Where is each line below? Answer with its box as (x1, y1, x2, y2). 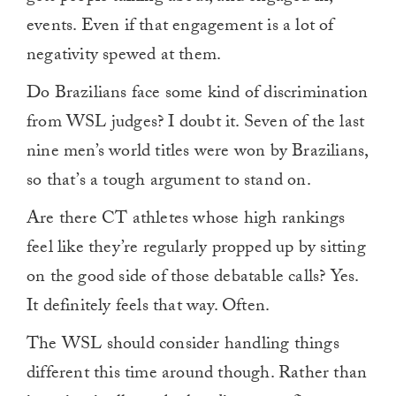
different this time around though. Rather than (27, 360, 368, 391)
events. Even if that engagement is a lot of (27, 12, 334, 43)
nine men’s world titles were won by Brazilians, (27, 138, 369, 169)
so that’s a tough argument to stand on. (27, 167, 311, 198)
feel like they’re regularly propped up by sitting (27, 234, 366, 265)
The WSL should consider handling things (27, 331, 339, 362)
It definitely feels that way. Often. (27, 293, 270, 324)
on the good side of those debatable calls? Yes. (27, 263, 359, 294)
